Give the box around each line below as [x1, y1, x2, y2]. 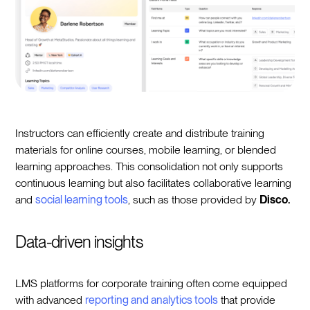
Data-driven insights [15, 231, 143, 252]
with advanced [15, 293, 86, 307]
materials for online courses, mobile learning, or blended [15, 143, 277, 156]
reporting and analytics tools [85, 293, 219, 307]
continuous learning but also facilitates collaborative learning [15, 176, 292, 190]
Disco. [259, 192, 291, 206]
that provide [218, 293, 276, 307]
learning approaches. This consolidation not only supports [15, 159, 284, 173]
